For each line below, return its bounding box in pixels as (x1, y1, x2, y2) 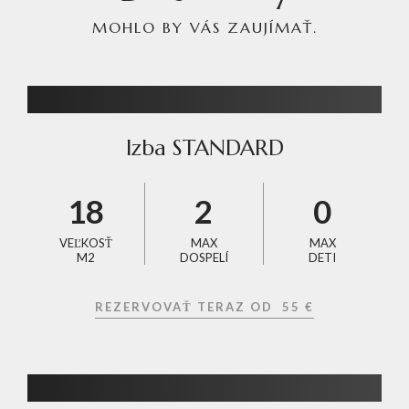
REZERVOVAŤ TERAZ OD (95, 299, 282, 314)
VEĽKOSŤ (59, 235, 113, 250)
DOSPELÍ (179, 249, 228, 265)
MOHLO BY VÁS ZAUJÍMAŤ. (91, 17, 318, 37)
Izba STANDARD (125, 133, 284, 162)
